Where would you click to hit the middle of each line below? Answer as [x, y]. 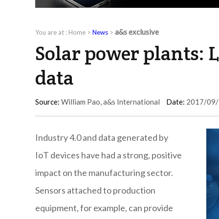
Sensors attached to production [95, 190]
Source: [47, 102]
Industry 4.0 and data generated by [102, 138]
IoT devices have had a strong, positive [109, 155]
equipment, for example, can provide [104, 208]
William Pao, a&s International [110, 102]
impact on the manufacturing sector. [104, 173]
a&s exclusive [137, 32]
